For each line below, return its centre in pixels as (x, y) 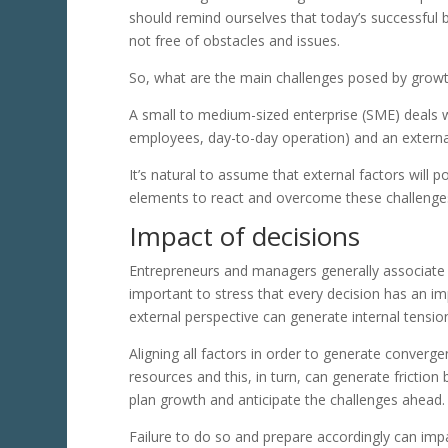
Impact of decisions (244, 236)
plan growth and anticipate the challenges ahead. (286, 400)
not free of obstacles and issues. (234, 41)
